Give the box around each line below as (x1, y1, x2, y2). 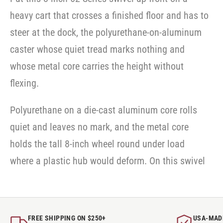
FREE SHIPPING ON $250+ (28, 214, 106, 222)
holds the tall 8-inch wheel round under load (10, 138, 185, 150)
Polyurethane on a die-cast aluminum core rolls (10, 104, 197, 116)
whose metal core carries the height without (10, 60, 184, 72)
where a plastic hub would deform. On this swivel (10, 155, 205, 167)
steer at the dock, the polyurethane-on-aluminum (10, 26, 202, 38)
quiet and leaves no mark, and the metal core (10, 121, 189, 133)
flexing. (10, 77, 39, 89)
